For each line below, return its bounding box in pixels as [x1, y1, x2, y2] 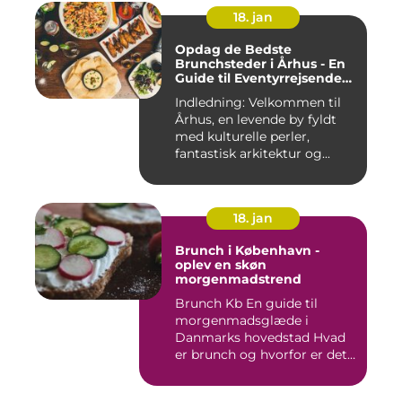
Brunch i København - [175, 242, 319, 258]
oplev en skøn [175, 257, 267, 273]
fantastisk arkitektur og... [175, 145, 330, 162]
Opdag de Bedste [175, 41, 292, 57]
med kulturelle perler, [175, 128, 310, 144]
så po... [175, 363, 216, 380]
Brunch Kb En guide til [175, 295, 318, 311]
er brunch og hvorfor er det [175, 346, 347, 363]
